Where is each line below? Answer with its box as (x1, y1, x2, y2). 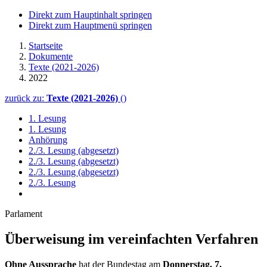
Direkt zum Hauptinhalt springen (29, 10, 152, 20)
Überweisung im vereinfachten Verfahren (5, 231, 258, 247)
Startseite (29, 41, 63, 51)
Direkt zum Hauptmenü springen (29, 20, 152, 30)
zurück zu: (5, 93, 46, 103)
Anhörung (29, 135, 67, 145)
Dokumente (29, 51, 73, 61)
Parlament (5, 209, 42, 219)
